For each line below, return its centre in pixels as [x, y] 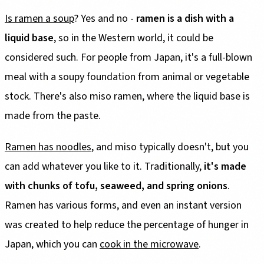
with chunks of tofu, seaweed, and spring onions [116, 186]
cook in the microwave [149, 244]
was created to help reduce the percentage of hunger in [127, 225]
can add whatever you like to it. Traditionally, [104, 166]
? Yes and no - [105, 18]
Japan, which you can [52, 244]
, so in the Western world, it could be [133, 38]
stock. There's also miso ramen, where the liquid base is [127, 96]
